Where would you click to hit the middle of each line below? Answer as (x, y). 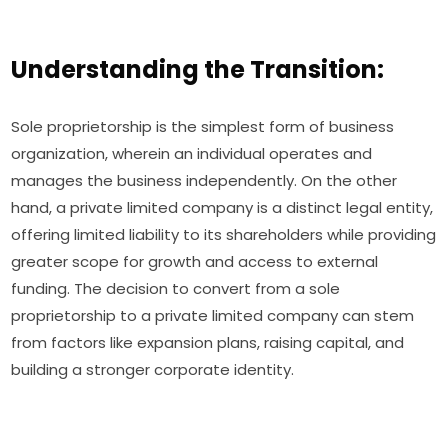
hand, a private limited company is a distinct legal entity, (222, 208)
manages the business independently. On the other (204, 181)
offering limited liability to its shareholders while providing (224, 235)
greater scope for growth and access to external (195, 262)
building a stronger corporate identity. (153, 370)
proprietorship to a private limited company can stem (213, 316)
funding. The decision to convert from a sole (176, 289)
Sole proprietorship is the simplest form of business (203, 127)
